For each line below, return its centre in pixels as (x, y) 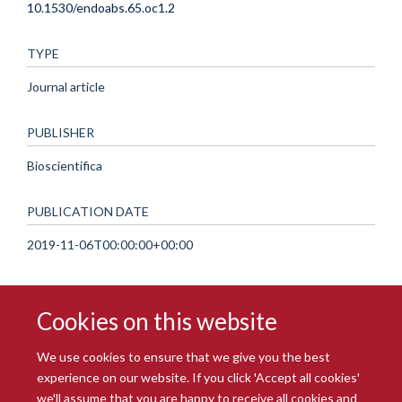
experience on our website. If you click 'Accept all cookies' (199, 377)
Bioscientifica (65, 165)
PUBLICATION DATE (88, 211)
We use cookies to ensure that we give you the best (184, 356)
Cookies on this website (157, 321)
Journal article (66, 86)
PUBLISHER (61, 132)
